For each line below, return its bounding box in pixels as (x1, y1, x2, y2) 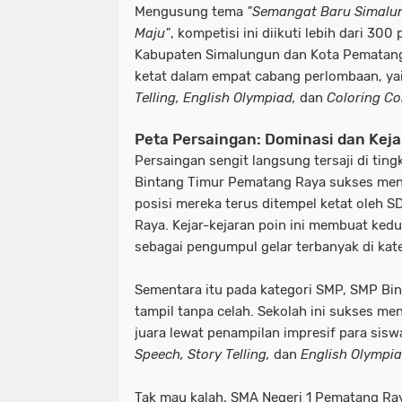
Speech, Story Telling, (135, 345, 270, 363)
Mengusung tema (135, 3, 247, 20)
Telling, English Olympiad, (135, 89, 296, 106)
